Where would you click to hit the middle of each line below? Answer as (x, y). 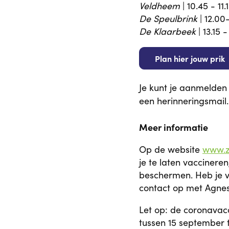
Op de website (171, 149)
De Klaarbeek (167, 31)
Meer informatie (174, 127)
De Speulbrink (169, 18)
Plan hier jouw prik (190, 58)
